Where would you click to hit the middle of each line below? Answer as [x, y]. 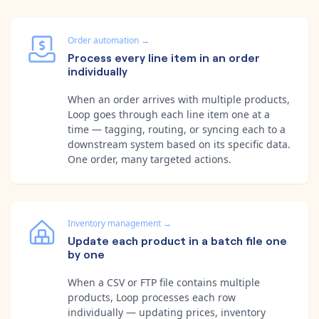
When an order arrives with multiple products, [179, 99]
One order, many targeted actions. [150, 159]
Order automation [103, 40]
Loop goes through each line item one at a [169, 114]
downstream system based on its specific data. [179, 144]
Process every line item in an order [164, 57]
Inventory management [114, 223]
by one [86, 253]
